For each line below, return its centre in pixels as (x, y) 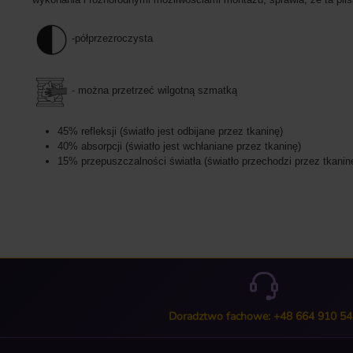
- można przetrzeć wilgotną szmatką (154, 91)
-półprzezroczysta (112, 39)
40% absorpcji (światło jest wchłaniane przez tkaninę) (179, 147)
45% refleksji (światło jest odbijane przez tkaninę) (170, 132)
